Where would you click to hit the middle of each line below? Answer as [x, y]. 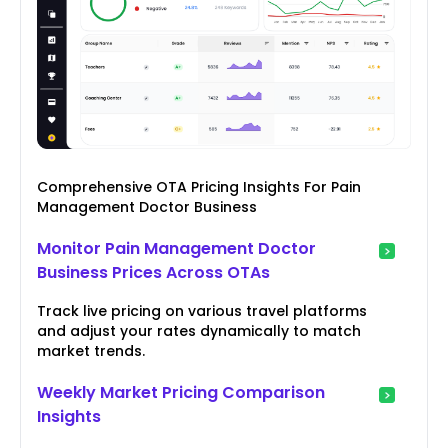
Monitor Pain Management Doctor [176, 249]
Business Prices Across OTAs [153, 273]
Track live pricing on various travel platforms [202, 311]
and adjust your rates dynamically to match [199, 331]
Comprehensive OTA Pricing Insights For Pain [199, 187]
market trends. [91, 351]
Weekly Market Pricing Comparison [181, 393]
